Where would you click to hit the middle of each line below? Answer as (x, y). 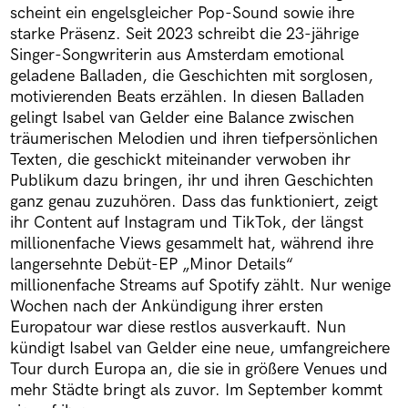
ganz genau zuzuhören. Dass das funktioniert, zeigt (194, 202)
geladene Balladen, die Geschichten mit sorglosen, (191, 76)
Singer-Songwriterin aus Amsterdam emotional (177, 56)
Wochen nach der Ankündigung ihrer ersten (166, 307)
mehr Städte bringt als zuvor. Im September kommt (196, 391)
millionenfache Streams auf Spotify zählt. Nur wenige (200, 286)
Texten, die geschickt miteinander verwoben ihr (180, 160)
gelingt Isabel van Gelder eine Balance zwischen (182, 118)
